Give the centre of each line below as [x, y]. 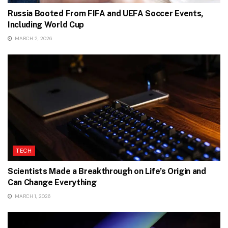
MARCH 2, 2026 [33, 39]
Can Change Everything [52, 183]
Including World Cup [46, 25]
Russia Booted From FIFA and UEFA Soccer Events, [106, 14]
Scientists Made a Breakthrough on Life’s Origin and [107, 172]
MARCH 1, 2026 [32, 196]
